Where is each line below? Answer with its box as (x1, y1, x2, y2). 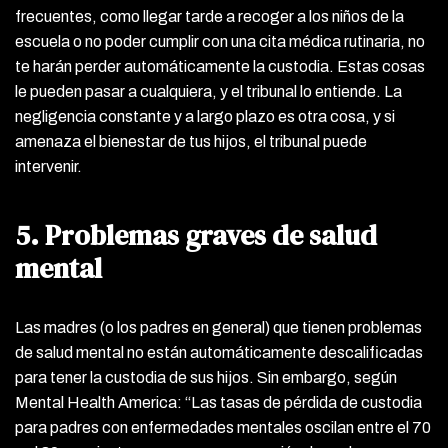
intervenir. (15, 157, 82, 175)
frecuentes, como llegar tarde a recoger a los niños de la (15, 7, 404, 25)
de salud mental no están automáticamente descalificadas (15, 343, 423, 361)
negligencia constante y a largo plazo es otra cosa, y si (15, 107, 395, 125)
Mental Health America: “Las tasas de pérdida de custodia (15, 393, 422, 411)
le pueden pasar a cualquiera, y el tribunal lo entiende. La (15, 82, 402, 100)
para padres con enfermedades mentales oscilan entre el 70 (15, 418, 431, 436)
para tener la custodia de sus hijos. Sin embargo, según (15, 368, 397, 386)
